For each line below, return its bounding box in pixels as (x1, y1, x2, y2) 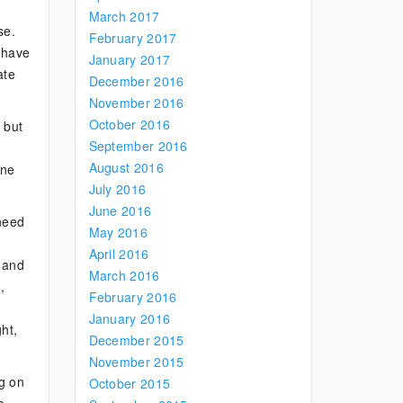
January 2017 (88, 50, 171, 68)
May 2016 (88, 223, 148, 241)
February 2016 (88, 288, 177, 306)
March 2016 (88, 266, 160, 284)
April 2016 (88, 245, 149, 263)
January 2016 (88, 309, 171, 327)
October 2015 (88, 374, 171, 392)
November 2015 (88, 353, 184, 371)
